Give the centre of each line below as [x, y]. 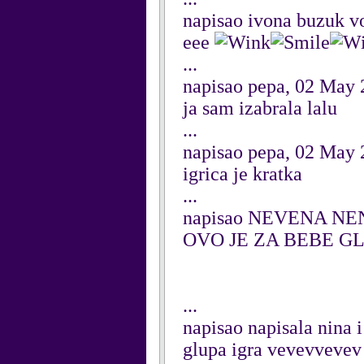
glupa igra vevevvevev [272, 349]
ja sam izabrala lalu [260, 108]
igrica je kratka [243, 174]
